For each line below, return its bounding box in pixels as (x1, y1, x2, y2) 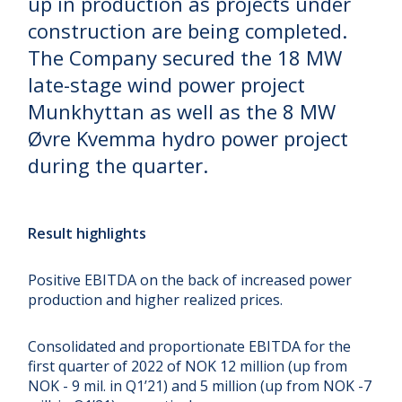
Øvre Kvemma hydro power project (28, 124, 349, 152)
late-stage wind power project (28, 70, 306, 98)
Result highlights (28, 223, 147, 243)
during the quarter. (28, 151, 209, 179)
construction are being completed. (28, 16, 348, 44)
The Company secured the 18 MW (28, 43, 343, 71)
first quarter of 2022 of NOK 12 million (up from (28, 355, 348, 376)
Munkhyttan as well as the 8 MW (28, 97, 336, 125)
